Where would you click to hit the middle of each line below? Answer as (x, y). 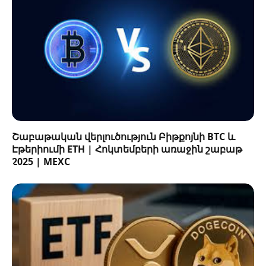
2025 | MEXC (41, 161)
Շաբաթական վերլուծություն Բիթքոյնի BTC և (123, 136)
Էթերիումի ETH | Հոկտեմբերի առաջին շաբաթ (127, 149)
